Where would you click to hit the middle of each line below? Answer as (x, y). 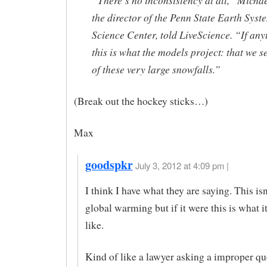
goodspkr (109, 165)
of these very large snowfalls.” (156, 69)
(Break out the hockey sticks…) (141, 101)
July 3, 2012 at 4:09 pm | (182, 166)
